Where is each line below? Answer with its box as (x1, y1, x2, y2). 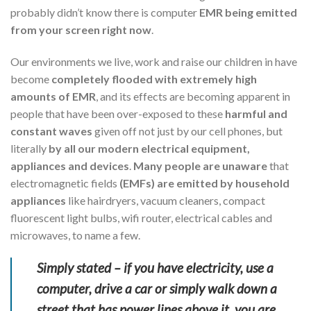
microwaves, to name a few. (10, 228, 140, 242)
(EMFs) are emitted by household (119, 176, 289, 190)
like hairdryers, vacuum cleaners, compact (66, 193, 265, 207)
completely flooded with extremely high (51, 72, 257, 85)
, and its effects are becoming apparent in (96, 89, 290, 103)
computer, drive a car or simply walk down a (37, 280, 277, 297)
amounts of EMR (10, 89, 96, 103)
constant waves (10, 124, 92, 137)
